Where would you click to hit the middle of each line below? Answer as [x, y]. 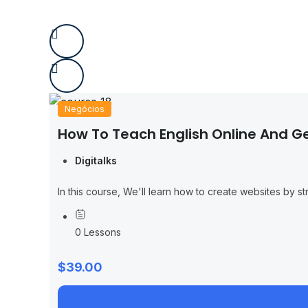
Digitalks [96, 161]
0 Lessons [98, 232]
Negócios [85, 109]
